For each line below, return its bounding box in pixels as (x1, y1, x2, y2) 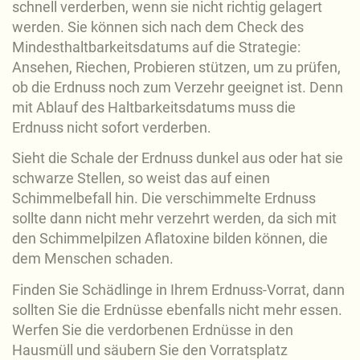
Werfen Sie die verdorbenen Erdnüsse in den (12, 321, 293, 338)
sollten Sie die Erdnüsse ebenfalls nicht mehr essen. (12, 301, 342, 318)
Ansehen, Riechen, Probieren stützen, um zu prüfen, (12, 58, 341, 76)
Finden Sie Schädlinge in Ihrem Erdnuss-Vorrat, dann (12, 280, 345, 298)
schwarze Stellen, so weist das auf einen (12, 170, 270, 187)
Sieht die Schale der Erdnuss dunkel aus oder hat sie (12, 149, 343, 167)
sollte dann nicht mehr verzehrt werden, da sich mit (12, 210, 337, 227)
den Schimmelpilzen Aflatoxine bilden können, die (12, 230, 328, 247)
